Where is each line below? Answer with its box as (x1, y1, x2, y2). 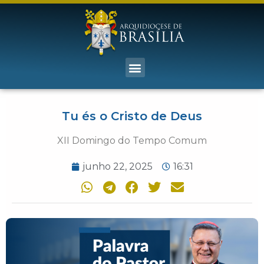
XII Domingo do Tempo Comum (57, 135, 207, 147)
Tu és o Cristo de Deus (62, 109, 202, 124)
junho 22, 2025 (82, 161, 153, 173)
